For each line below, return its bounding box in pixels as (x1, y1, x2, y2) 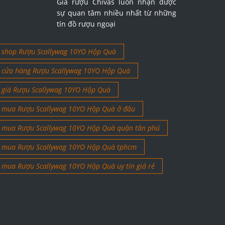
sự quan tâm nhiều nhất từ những (57, 8, 176, 18)
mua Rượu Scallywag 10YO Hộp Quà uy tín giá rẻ (1, 161, 155, 171)
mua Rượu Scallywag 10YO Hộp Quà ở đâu (1, 104, 135, 114)
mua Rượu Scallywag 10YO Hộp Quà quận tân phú (1, 123, 160, 133)
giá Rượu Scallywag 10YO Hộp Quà (1, 85, 110, 95)
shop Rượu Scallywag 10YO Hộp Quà (1, 47, 116, 57)
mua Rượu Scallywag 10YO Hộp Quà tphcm (1, 142, 137, 152)
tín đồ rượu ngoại (57, 19, 116, 29)
